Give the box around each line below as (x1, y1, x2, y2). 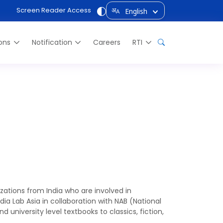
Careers (93, 37, 121, 47)
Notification (31, 37, 72, 47)
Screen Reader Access (16, 5, 91, 15)
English (125, 6, 147, 16)
